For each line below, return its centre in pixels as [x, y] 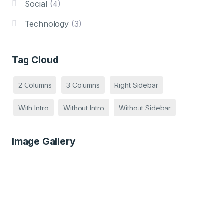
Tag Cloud [35, 60]
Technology [46, 24]
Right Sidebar [136, 85]
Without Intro [83, 108]
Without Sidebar [145, 108]
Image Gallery [44, 141]
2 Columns [35, 85]
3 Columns [83, 85]
